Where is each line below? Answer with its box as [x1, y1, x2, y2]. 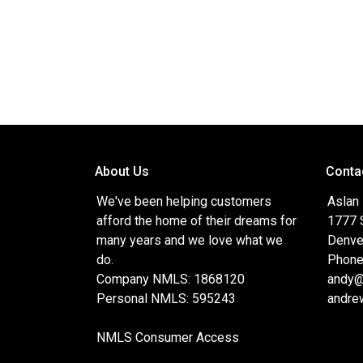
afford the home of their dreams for [96, 213, 297, 228]
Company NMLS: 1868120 [96, 271, 245, 287]
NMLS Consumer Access [96, 330, 239, 345]
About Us [95, 164, 149, 179]
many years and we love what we [96, 233, 283, 248]
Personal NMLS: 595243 [96, 291, 236, 306]
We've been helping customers [96, 194, 271, 209]
